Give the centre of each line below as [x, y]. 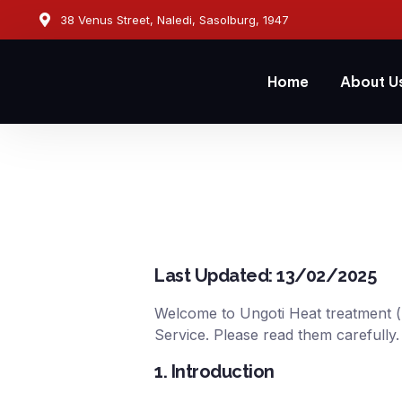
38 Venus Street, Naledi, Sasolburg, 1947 [175, 20]
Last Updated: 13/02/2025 [265, 276]
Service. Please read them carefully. [277, 335]
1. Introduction [214, 371]
